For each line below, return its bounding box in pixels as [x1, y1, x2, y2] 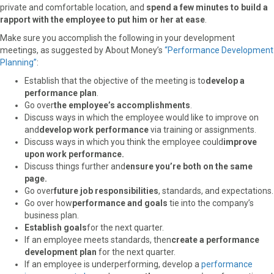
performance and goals [72, 198, 168, 208]
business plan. [24, 210, 79, 220]
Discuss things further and [24, 161, 125, 171]
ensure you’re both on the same [125, 161, 253, 171]
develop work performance [39, 124, 149, 135]
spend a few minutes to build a [146, 2, 268, 12]
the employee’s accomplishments [54, 100, 190, 110]
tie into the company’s [168, 198, 254, 208]
